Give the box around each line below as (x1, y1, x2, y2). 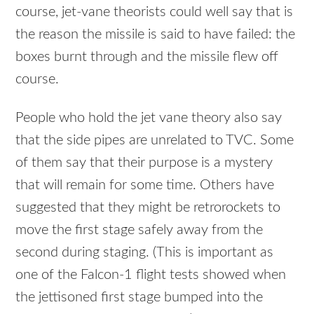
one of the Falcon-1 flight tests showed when (15, 268, 287, 282)
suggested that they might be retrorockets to (15, 200, 281, 214)
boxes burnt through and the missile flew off (15, 50, 279, 64)
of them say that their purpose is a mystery (15, 156, 273, 170)
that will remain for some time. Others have (15, 178, 275, 192)
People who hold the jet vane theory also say (15, 111, 282, 125)
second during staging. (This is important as (15, 245, 274, 259)
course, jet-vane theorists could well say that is (15, 5, 294, 20)
